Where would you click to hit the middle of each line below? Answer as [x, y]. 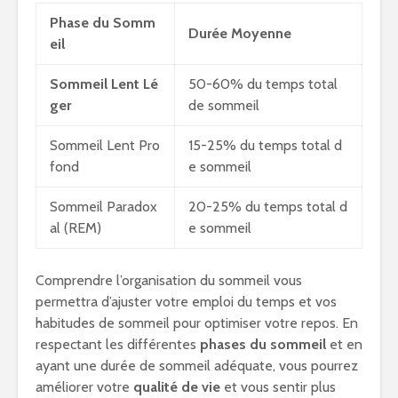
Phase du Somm [103, 23]
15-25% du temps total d [265, 146]
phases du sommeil [263, 345]
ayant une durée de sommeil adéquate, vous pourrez [197, 366]
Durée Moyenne [240, 34]
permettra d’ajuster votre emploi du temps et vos [186, 302]
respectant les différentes [118, 345]
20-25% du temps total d [268, 207]
